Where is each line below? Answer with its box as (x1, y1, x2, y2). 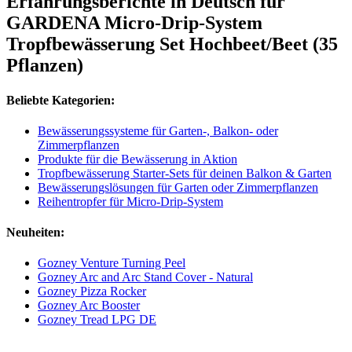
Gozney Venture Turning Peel (38, 256, 185, 270)
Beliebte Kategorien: (6, 93, 115, 107)
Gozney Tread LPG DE (38, 313, 156, 327)
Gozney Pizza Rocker (38, 284, 146, 299)
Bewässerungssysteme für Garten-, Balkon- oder (38, 123, 278, 137)
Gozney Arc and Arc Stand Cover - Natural (38, 270, 253, 284)
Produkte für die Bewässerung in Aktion (38, 152, 237, 166)
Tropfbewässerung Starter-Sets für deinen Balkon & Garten (38, 166, 332, 180)
